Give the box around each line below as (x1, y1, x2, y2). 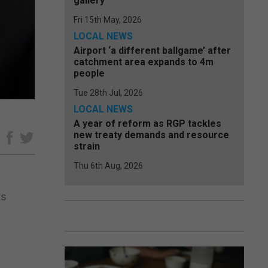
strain (74, 141, 100, 152)
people (74, 68, 105, 79)
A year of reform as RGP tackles (74, 118, 221, 129)
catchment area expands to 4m (74, 56, 214, 68)
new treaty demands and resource (74, 129, 229, 141)
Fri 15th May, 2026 (74, 15, 142, 25)
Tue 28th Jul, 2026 (74, 88, 143, 98)
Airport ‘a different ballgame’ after (74, 45, 231, 56)
